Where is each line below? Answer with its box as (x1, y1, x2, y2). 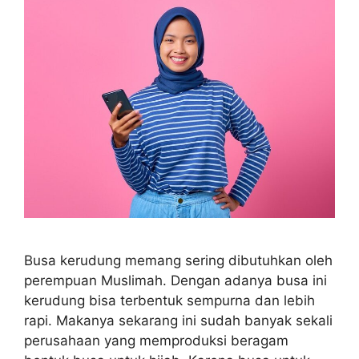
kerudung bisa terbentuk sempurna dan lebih (24, 292, 315, 309)
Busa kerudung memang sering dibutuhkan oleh (24, 252, 333, 268)
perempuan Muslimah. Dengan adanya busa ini (24, 272, 327, 288)
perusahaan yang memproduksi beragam (24, 333, 288, 349)
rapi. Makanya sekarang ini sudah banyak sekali (24, 313, 333, 329)
